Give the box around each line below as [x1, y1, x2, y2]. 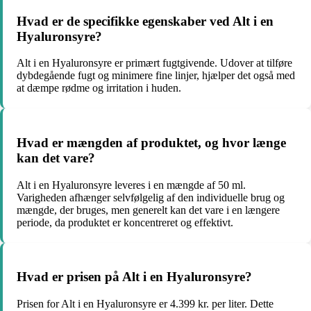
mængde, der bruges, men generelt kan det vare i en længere [17, 203, 280, 216]
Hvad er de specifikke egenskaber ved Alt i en [17, 13, 274, 28]
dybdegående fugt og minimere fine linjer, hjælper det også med [17, 69, 295, 82]
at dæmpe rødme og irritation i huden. [17, 82, 181, 94]
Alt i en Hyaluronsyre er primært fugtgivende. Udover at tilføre [17, 57, 292, 69]
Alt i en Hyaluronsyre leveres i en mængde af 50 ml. [17, 178, 246, 191]
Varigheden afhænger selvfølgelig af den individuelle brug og [17, 191, 285, 203]
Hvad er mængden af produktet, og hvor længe [17, 135, 286, 151]
